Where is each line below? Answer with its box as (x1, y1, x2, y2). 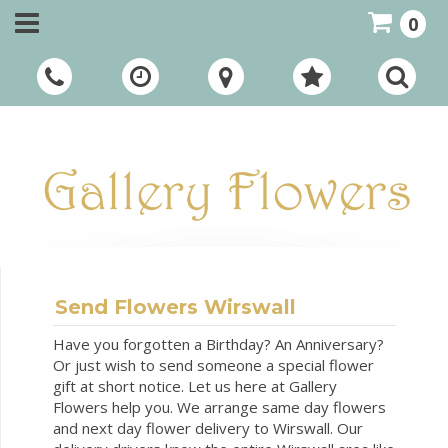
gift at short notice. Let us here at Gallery (53, 376, 338, 397)
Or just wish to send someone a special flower (53, 355, 375, 376)
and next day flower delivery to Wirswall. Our (53, 418, 364, 439)
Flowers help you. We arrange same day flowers (53, 397, 387, 418)
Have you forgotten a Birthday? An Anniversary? (53, 334, 385, 355)
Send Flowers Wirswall (55, 295, 297, 320)
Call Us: (98, 45, 152, 67)
